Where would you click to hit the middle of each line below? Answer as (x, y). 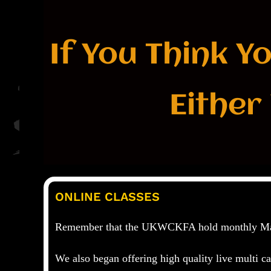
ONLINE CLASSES (107, 197)
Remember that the (98, 227)
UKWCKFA (168, 227)
